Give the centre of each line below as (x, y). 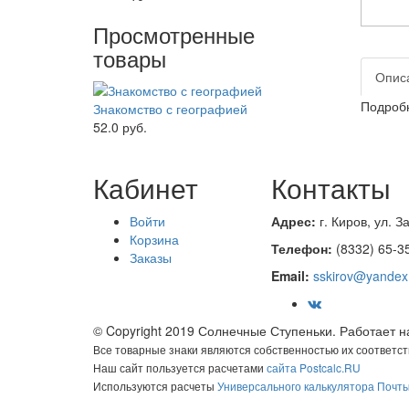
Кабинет (146, 188)
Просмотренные (174, 34)
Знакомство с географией (170, 109)
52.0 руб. (120, 127)
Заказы (151, 258)
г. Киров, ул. (357, 221)
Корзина (154, 240)
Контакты (331, 188)
